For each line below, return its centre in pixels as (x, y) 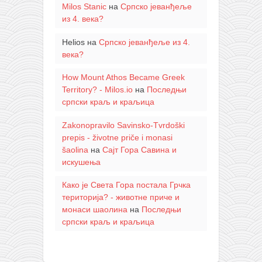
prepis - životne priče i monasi (117, 137)
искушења (81, 162)
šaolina (75, 149)
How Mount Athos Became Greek (123, 77)
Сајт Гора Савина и (139, 149)
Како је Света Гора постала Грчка (126, 185)
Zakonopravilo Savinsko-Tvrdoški (123, 125)
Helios (73, 42)
